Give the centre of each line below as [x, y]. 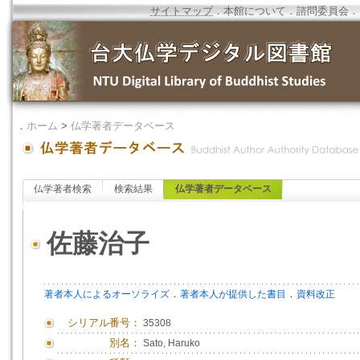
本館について [255, 11]
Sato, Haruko [172, 343]
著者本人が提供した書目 [233, 294]
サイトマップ [182, 11]
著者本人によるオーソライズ [107, 294]
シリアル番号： [104, 323]
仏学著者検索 [63, 189]
